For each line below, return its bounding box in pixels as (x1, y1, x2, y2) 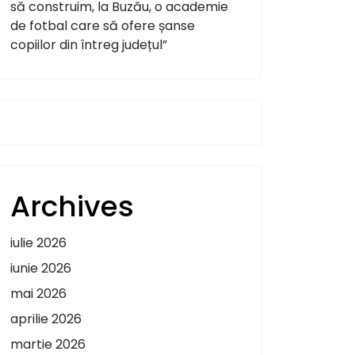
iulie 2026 (10, 233, 67, 252)
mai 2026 (10, 284, 67, 303)
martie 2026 (10, 334, 86, 353)
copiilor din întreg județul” (10, 35, 167, 54)
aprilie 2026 (10, 309, 82, 328)
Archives (10, 185, 134, 227)
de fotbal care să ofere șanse (10, 16, 195, 35)
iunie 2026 (10, 258, 71, 277)
